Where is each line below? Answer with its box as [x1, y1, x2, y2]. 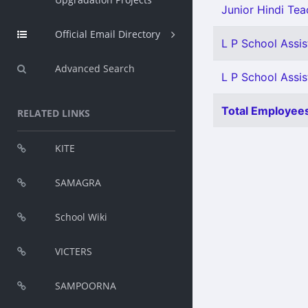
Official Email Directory [55, 27, 160, 41]
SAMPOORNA [55, 279, 116, 292]
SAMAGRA [55, 176, 101, 189]
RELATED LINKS [17, 107, 90, 120]
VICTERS [55, 245, 92, 258]
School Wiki [55, 210, 107, 223]
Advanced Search [55, 62, 135, 75]
